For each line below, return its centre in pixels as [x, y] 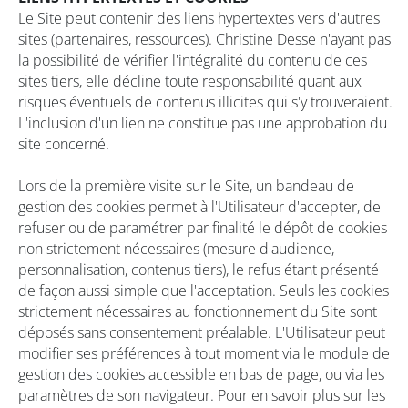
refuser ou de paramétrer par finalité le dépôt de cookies [203, 228]
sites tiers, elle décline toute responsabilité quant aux [190, 81]
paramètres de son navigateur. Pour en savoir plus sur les [202, 395]
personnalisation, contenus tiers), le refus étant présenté [199, 270]
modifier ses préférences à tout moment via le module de [204, 353]
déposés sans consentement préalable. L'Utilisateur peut [202, 332]
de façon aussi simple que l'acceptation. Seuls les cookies [204, 291]
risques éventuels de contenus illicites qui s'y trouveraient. [205, 102]
